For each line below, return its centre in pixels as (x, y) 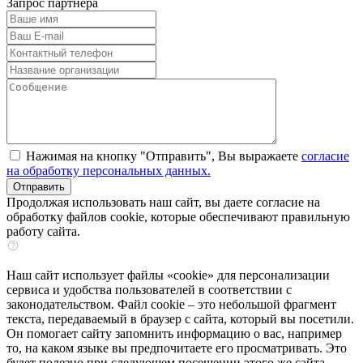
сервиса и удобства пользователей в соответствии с (149, 290)
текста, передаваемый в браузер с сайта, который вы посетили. (180, 319)
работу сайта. (43, 232)
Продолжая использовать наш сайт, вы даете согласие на (163, 203)
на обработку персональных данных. (109, 171)
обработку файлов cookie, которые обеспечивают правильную (178, 217)
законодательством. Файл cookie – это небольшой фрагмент (171, 305)
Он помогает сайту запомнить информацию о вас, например (174, 334)
